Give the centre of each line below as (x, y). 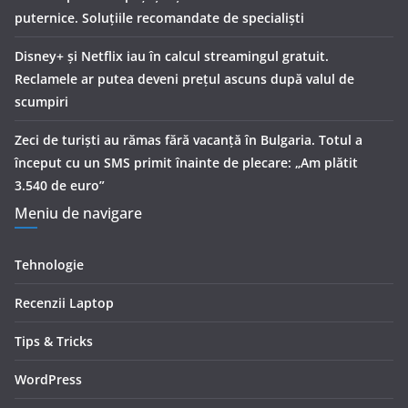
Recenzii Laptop (64, 303)
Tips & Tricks (54, 342)
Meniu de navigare (78, 214)
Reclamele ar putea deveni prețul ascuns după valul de (184, 79)
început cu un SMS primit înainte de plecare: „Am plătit (186, 163)
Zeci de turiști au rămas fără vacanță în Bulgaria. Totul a (189, 140)
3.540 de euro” (60, 186)
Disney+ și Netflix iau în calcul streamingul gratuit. (172, 56)
